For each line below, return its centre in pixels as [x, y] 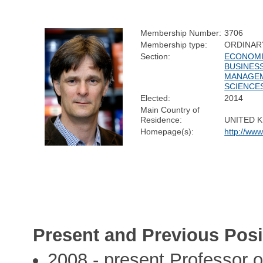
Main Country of [170, 109]
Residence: [161, 119]
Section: [156, 56]
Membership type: [174, 44]
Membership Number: [181, 33]
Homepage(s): [167, 131]
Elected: [156, 98]
